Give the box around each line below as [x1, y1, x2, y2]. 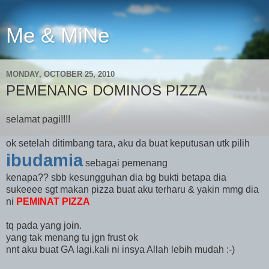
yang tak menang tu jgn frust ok [6, 232, 138, 243]
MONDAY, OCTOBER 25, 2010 [6, 69, 115, 79]
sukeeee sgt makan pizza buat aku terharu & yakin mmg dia [6, 184, 259, 195]
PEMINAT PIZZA [16, 196, 90, 207]
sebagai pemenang [83, 157, 168, 168]
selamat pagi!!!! [6, 113, 70, 124]
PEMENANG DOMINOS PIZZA [6, 82, 207, 98]
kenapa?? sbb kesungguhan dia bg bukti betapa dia [6, 172, 226, 183]
